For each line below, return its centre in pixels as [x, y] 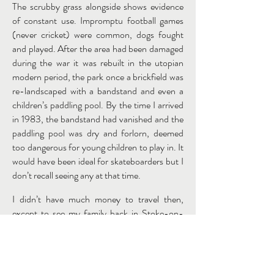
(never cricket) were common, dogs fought [98, 35]
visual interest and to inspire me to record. [98, 255]
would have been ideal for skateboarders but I [98, 161]
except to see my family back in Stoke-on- [98, 213]
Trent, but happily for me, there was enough [98, 227]
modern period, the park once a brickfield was [98, 77]
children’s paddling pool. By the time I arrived [98, 105]
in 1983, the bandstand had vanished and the [98, 119]
